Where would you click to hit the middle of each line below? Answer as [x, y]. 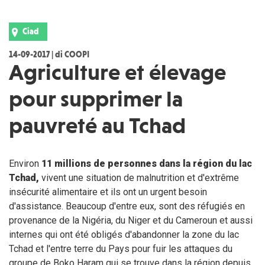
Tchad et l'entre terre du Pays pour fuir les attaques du [121, 249]
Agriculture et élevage [117, 72]
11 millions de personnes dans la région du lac [147, 164]
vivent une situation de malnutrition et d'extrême [140, 178]
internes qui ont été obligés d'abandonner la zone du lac [124, 235]
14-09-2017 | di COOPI [49, 55]
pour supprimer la [96, 99]
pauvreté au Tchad [97, 126]
